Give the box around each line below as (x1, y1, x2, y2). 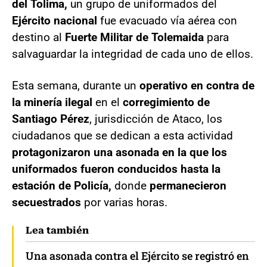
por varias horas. (84, 195, 167, 209)
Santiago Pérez (12, 111, 89, 126)
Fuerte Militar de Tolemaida (65, 30, 207, 44)
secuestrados (12, 195, 84, 209)
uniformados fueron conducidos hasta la (12, 162, 221, 176)
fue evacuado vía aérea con (100, 13, 237, 27)
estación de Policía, (12, 178, 111, 193)
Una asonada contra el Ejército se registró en (26, 248, 249, 263)
